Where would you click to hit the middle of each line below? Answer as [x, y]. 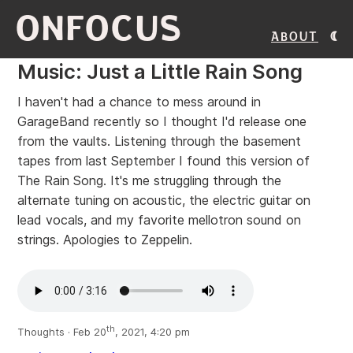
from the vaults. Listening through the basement [159, 141]
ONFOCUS [100, 29]
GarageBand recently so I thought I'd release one [162, 121]
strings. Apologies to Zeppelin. [105, 240]
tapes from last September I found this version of [163, 161]
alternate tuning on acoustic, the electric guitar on [164, 200]
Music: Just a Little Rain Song [160, 71]
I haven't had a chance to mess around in [139, 102]
